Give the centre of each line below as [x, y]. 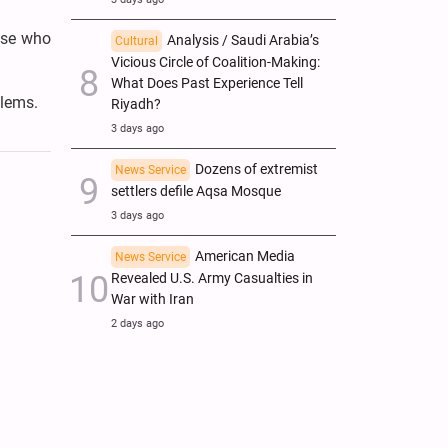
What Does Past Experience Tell [207, 83]
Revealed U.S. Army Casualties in [212, 278]
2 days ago [137, 323]
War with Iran [152, 299]
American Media [245, 256]
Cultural [136, 40]
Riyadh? [136, 104]
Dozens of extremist [256, 169]
